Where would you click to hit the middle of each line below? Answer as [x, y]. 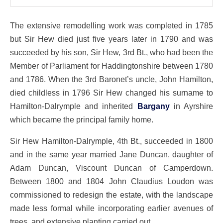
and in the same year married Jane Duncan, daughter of [111, 155]
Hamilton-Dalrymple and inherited [74, 106]
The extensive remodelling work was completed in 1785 [111, 25]
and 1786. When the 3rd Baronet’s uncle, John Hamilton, [111, 79]
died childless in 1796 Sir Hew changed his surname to [111, 92]
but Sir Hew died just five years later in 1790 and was [111, 39]
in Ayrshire [191, 106]
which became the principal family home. [82, 119]
